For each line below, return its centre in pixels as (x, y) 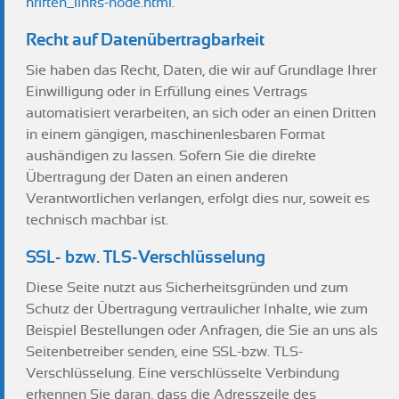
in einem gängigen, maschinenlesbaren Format (175, 134)
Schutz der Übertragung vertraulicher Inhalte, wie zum (197, 309)
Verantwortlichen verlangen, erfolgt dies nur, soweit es (198, 199)
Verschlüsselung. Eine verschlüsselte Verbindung (183, 373)
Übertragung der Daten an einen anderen (157, 177)
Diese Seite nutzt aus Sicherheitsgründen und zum (187, 288)
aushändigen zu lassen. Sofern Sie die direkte (171, 156)
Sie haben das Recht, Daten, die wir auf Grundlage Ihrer (201, 70)
